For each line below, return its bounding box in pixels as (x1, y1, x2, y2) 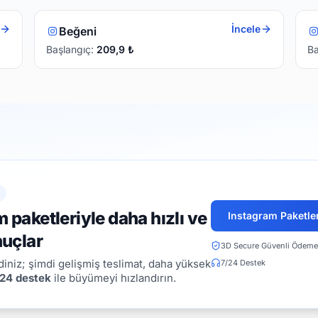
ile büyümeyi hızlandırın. (51, 270, 176, 285)
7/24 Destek (221, 257, 265, 268)
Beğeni (58, 23, 97, 38)
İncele (231, 22, 261, 35)
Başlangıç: (46, 43, 97, 55)
